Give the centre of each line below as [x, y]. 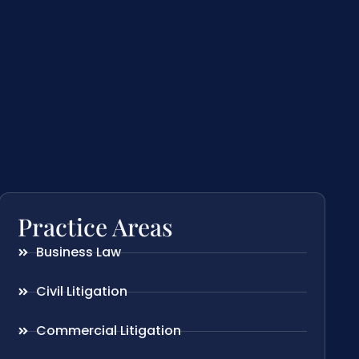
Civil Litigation [81, 292]
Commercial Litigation [108, 331]
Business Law [78, 252]
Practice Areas [96, 227]
